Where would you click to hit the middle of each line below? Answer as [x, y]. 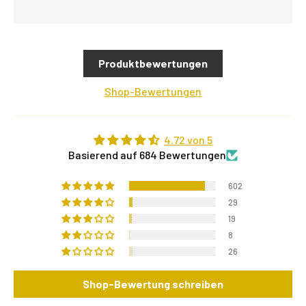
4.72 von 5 [188, 140]
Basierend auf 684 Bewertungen [147, 155]
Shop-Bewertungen [153, 92]
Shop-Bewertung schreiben [153, 284]
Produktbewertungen [153, 64]
